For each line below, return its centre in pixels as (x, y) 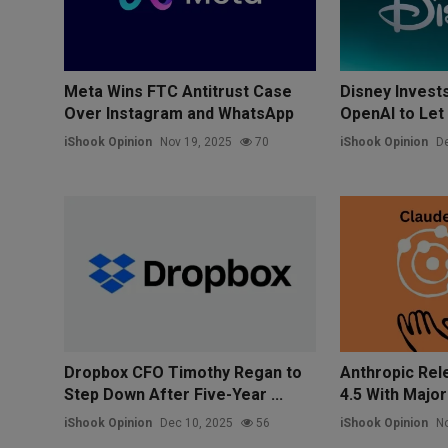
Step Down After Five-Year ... (173, 394)
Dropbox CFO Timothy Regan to (183, 372)
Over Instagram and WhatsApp (179, 113)
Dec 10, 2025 (196, 422)
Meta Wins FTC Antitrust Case (178, 91)
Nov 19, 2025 (196, 141)
